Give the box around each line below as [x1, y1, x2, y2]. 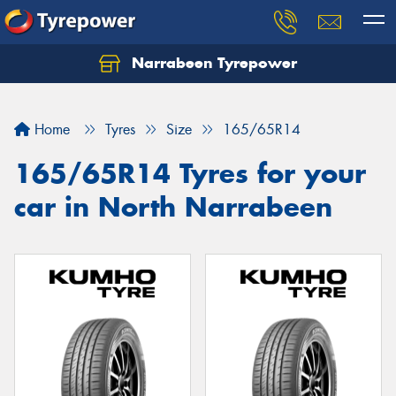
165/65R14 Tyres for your [14, 156, 366, 190]
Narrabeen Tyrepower [127, 53, 297, 72]
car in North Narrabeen [14, 190, 332, 224]
